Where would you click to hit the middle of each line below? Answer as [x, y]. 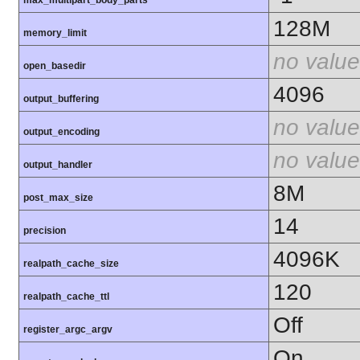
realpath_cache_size [71, 264]
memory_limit [55, 33]
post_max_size [58, 198]
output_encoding [61, 132]
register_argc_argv [68, 330]
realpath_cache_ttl [66, 297]
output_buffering [61, 99]
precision [45, 231]
